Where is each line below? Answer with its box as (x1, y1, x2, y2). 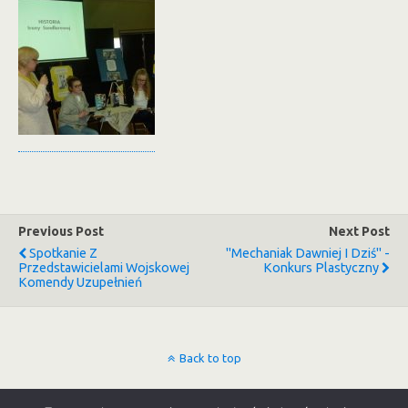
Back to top (178, 352, 241, 364)
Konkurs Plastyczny (263, 260, 379, 275)
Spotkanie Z (29, 246, 97, 260)
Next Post (329, 224, 390, 239)
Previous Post (18, 224, 104, 239)
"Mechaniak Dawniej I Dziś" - (226, 246, 390, 260)
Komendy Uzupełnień (18, 275, 142, 290)
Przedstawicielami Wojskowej (18, 260, 189, 275)
